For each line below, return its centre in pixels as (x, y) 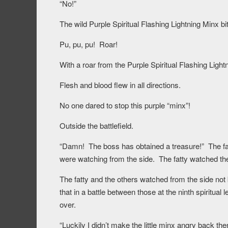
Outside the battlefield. (96, 126)
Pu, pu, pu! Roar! (89, 44)
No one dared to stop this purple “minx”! (125, 105)
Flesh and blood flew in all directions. (120, 85)
